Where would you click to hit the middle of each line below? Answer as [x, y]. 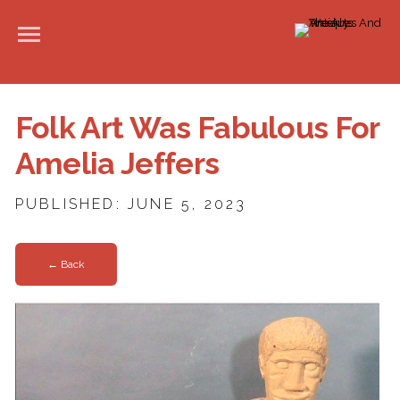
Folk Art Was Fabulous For [197, 128]
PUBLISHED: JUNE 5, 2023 [131, 204]
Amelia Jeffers [117, 163]
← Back [66, 265]
